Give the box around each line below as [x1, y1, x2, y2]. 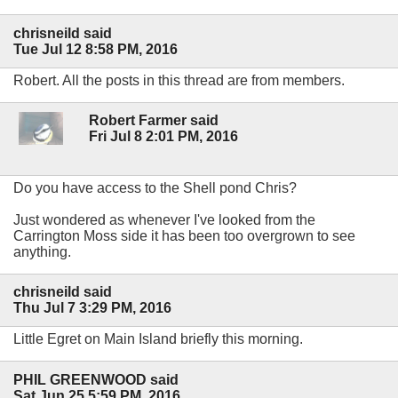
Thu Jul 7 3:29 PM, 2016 [13, 300, 171, 316]
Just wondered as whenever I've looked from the [13, 212, 315, 228]
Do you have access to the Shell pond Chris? [13, 180, 297, 196]
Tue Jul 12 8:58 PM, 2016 [13, 41, 178, 57]
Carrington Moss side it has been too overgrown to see [13, 228, 355, 244]
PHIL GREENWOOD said [13, 371, 179, 387]
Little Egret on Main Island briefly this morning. [13, 331, 303, 347]
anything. [13, 244, 71, 260]
